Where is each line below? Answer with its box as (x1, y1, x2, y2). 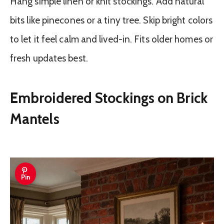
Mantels (10, 109, 59, 127)
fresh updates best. (10, 52, 88, 64)
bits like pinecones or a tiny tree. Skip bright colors (10, 14, 213, 26)
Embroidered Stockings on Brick (10, 88, 207, 106)
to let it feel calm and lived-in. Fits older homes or (10, 33, 213, 45)
